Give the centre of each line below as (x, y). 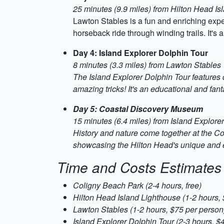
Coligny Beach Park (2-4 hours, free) (137, 185)
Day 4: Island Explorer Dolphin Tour (140, 53)
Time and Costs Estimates (139, 167)
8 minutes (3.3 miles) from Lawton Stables (147, 65)
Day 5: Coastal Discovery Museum (138, 109)
